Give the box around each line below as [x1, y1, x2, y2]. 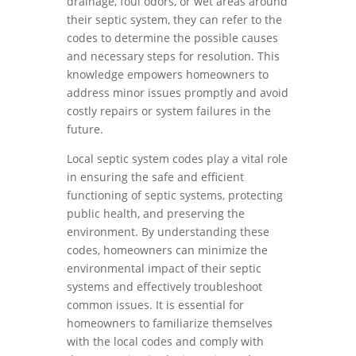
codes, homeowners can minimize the [67, 242, 268, 257]
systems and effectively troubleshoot [67, 279, 262, 294]
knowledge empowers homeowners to [67, 67, 269, 82]
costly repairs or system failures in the [67, 103, 271, 118]
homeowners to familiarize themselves [67, 315, 273, 331]
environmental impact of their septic [67, 261, 261, 276]
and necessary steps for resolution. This [67, 48, 280, 64]
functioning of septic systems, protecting [67, 188, 283, 203]
